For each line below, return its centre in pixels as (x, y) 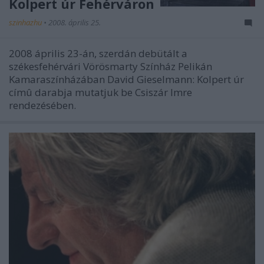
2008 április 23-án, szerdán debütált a (98, 53)
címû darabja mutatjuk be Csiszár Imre (100, 92)
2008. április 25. (75, 22)
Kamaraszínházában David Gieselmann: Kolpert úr (126, 79)
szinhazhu (26, 22)
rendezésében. (42, 105)
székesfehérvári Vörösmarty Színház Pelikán (110, 66)
